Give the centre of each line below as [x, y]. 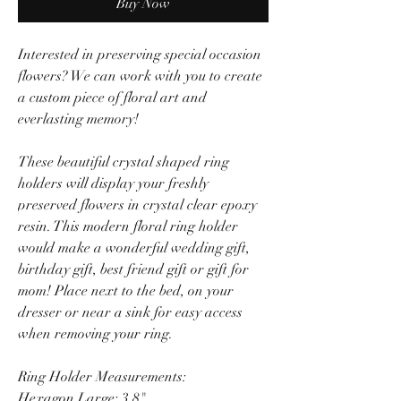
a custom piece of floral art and [112, 97]
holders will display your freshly [113, 183]
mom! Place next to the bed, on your [126, 290]
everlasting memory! [78, 119]
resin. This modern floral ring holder [128, 226]
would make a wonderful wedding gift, [134, 247]
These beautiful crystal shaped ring [124, 162]
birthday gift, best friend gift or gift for [133, 269]
